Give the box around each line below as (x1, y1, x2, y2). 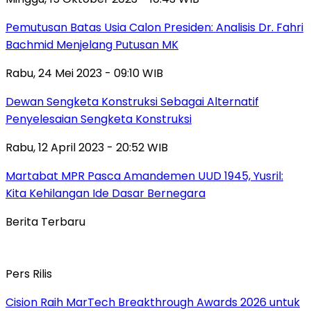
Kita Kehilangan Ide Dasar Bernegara (6, 185, 205, 201)
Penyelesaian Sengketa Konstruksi (6, 110, 192, 127)
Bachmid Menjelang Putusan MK (6, 36, 178, 53)
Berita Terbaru (6, 213, 85, 230)
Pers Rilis (6, 265, 52, 282)
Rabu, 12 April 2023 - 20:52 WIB (6, 139, 168, 155)
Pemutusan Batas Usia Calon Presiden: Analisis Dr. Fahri (6, 19, 303, 35)
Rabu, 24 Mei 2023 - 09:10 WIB (6, 65, 163, 81)
